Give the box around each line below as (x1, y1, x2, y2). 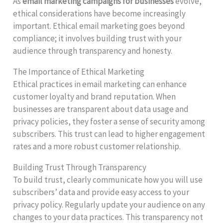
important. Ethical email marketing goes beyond (13, 20, 186, 31)
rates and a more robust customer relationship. (13, 140, 181, 152)
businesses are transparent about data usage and (13, 103, 189, 114)
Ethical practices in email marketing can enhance (13, 78, 187, 90)
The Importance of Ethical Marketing (13, 66, 145, 77)
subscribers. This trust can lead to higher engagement (13, 128, 206, 139)
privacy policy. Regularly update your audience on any (13, 199, 206, 210)
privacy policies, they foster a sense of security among (13, 115, 206, 127)
